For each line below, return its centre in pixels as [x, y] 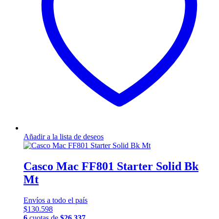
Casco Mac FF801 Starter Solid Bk [111, 166]
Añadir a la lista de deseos [64, 136]
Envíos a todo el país [55, 200]
